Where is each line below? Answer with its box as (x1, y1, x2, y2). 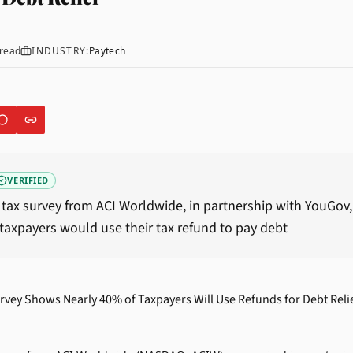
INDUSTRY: (32, 44, 90, 58)
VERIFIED (7, 174, 49, 186)
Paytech (89, 44, 126, 58)
